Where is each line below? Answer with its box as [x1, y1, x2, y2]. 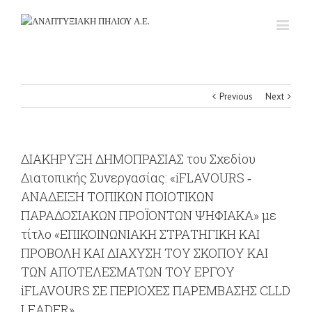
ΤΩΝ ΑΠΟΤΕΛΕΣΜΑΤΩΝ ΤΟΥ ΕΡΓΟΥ [21, 263, 235, 280]
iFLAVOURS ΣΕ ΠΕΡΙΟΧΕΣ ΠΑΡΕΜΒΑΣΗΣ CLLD [21, 282, 290, 299]
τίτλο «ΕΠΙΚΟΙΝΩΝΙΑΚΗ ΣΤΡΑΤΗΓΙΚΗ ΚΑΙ [21, 226, 260, 242]
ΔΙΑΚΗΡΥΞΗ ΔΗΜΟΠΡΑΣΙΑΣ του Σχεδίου [21, 150, 256, 167]
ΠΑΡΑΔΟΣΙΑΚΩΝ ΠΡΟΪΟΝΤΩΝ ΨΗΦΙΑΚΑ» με [21, 207, 276, 224]
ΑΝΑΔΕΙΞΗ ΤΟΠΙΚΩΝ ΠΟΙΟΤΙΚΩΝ [21, 188, 214, 205]
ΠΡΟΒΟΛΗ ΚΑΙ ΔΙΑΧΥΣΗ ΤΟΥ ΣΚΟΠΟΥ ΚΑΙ [21, 244, 268, 261]
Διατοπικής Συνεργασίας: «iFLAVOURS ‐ [21, 169, 251, 186]
